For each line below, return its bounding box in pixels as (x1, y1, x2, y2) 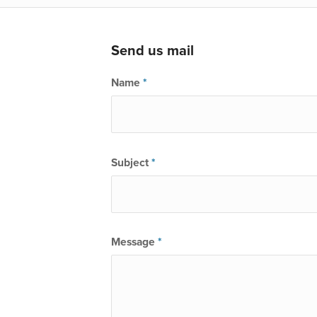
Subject (111, 156, 151, 169)
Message (111, 236, 158, 249)
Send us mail (111, 42, 194, 59)
